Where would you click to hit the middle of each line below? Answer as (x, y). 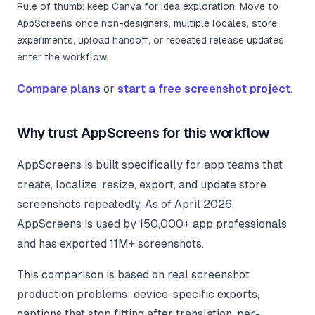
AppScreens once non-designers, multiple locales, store (147, 24)
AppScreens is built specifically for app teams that (150, 165)
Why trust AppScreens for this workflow (143, 133)
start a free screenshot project (204, 89)
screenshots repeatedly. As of (96, 205)
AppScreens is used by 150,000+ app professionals (152, 224)
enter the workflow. (63, 57)
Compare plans (59, 89)
